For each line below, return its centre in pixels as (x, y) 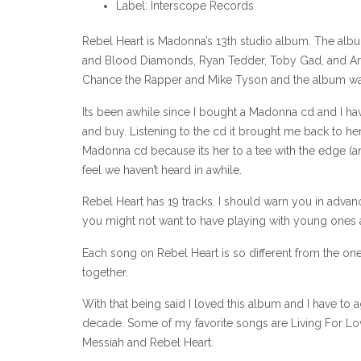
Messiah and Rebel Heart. (148, 342)
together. (105, 272)
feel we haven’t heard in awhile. (162, 170)
